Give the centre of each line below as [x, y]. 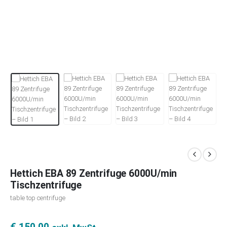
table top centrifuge [38, 198]
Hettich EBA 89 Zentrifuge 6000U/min [94, 173]
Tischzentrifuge [46, 185]
